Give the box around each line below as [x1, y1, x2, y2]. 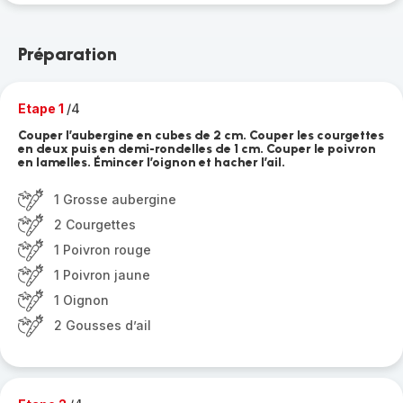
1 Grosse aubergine [54, 192, 176, 207]
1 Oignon [54, 292, 109, 308]
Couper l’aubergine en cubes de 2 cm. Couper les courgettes [18, 128, 384, 143]
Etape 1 [18, 101, 67, 116]
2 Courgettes [54, 217, 136, 232]
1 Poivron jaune [54, 267, 150, 282]
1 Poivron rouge [54, 242, 151, 257]
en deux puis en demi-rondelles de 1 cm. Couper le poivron [18, 141, 376, 157]
